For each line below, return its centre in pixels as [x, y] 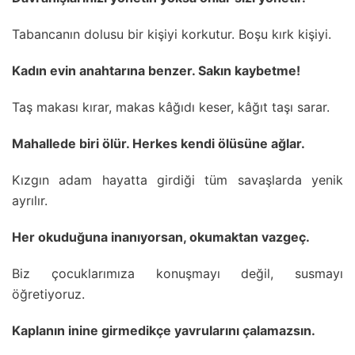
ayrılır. [30, 200]
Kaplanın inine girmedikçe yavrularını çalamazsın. [164, 330]
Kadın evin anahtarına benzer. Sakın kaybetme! [156, 70]
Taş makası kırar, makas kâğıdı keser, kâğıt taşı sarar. [171, 107]
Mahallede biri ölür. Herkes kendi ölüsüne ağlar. [158, 143]
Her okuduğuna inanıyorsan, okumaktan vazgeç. [161, 237]
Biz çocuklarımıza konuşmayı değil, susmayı [177, 273]
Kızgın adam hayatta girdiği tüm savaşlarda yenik [177, 179]
